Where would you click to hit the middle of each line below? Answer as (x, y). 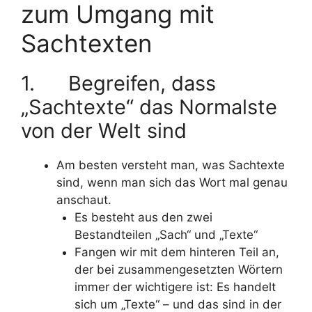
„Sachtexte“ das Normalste (149, 107)
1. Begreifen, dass (118, 83)
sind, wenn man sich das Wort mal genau (172, 182)
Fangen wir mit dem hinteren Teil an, (177, 252)
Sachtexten (86, 43)
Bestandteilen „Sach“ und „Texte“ (166, 234)
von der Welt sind (104, 130)
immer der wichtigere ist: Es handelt (175, 287)
